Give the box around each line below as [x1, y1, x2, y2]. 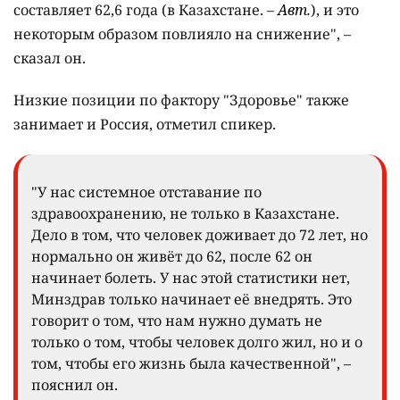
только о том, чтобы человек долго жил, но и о [31, 331, 362, 352]
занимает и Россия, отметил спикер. [13, 113, 276, 134]
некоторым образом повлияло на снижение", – [13, 23, 351, 44]
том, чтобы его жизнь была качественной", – [31, 353, 351, 373]
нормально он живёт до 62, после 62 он [31, 246, 312, 266]
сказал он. [13, 47, 86, 68]
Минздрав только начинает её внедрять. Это [31, 288, 352, 309]
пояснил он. [31, 374, 118, 395]
